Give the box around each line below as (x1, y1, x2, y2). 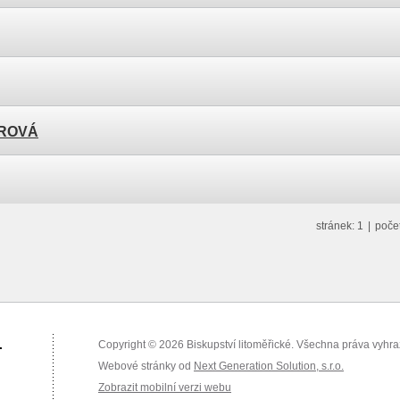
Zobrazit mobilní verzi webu (97, 381, 231, 394)
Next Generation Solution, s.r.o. (193, 360, 344, 372)
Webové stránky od (97, 360, 194, 372)
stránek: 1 (316, 220, 363, 232)
